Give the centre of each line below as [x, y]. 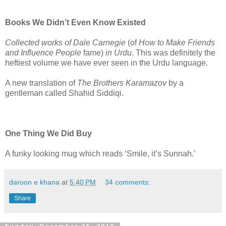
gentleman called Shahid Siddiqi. [64, 93]
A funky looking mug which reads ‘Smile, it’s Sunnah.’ [100, 153]
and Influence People [43, 52]
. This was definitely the [174, 52]
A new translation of [41, 83]
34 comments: [128, 182]
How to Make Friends [177, 42]
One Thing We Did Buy [48, 133]
